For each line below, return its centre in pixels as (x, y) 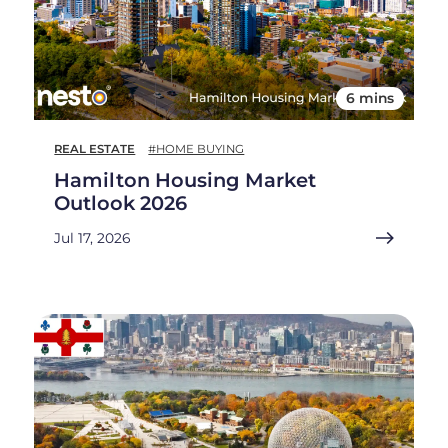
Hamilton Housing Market (185, 180)
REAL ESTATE (95, 149)
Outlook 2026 (121, 203)
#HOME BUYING (196, 149)
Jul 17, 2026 (92, 238)
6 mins (369, 98)
